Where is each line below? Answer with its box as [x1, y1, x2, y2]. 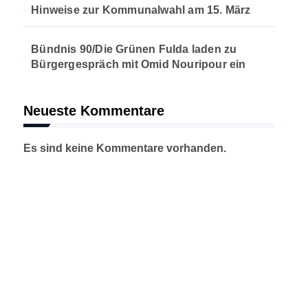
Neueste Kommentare [23, 103, 164, 118]
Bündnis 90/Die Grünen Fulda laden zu [31, 43, 237, 55]
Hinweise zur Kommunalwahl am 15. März [31, 4, 251, 16]
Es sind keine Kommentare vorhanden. [23, 142, 226, 154]
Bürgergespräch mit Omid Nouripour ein [31, 58, 246, 70]
